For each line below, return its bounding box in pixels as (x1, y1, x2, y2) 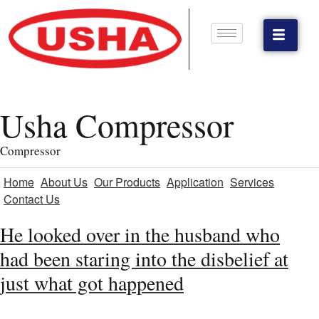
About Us (41, 173, 88, 190)
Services (230, 173, 274, 190)
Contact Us (4, 190, 60, 207)
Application (167, 173, 224, 190)
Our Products (94, 173, 160, 190)
